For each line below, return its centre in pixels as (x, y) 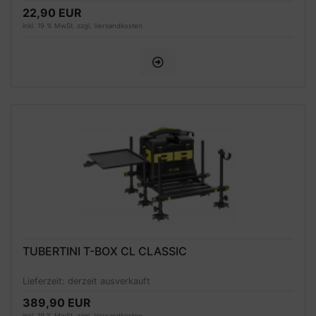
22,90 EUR (52, 12)
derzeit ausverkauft (109, 281)
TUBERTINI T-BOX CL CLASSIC (105, 251)
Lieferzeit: (45, 281)
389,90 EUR (57, 303)
